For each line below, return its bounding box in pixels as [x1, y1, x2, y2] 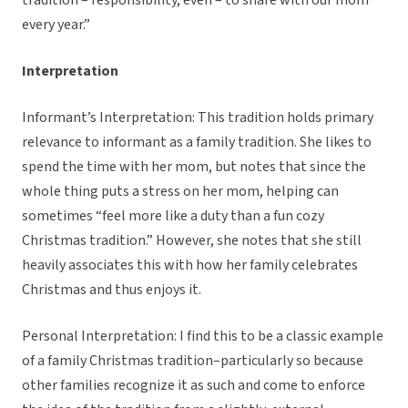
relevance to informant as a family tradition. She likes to [22, 132, 372, 153]
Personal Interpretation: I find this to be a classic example [22, 326, 383, 347]
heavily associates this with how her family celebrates [22, 255, 358, 276]
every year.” [22, 15, 90, 36]
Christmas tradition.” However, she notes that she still [22, 230, 362, 251]
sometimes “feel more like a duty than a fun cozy [22, 206, 324, 227]
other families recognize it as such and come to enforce [22, 375, 365, 396]
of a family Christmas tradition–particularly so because [22, 351, 363, 372]
